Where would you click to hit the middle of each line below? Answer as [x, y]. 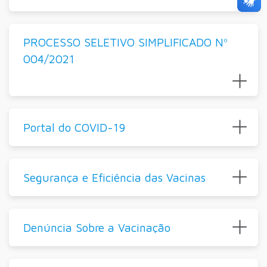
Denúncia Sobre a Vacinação [97, 227]
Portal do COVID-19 [74, 127]
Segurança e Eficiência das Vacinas [114, 177]
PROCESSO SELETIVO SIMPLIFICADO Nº [125, 42]
